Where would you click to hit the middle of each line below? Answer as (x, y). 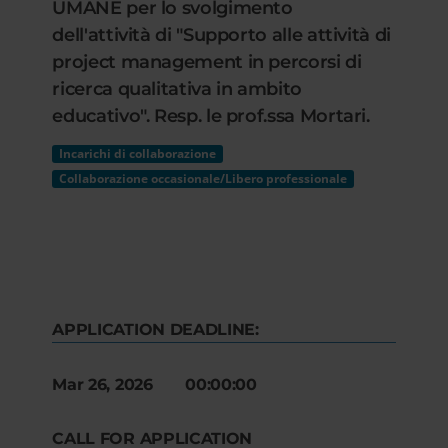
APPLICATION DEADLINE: (155, 329)
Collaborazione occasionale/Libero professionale (203, 178)
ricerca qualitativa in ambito (177, 89)
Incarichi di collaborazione (138, 153)
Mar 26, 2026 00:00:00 (154, 384)
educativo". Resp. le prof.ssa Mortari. (211, 116)
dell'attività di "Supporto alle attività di (221, 35)
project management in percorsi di (207, 62)
